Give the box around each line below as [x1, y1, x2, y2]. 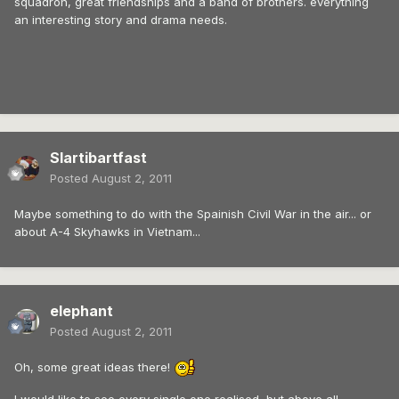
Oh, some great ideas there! [14, 360, 174, 375]
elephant [50, 302, 113, 321]
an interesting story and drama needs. [14, 12, 227, 28]
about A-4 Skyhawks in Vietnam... [14, 224, 200, 240]
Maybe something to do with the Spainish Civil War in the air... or [14, 207, 371, 222]
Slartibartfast [50, 149, 147, 167]
